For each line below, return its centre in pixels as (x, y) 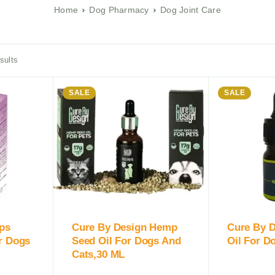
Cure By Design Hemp (125, 228)
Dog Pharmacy (119, 10)
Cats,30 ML (99, 255)
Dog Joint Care (191, 10)
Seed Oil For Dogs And (126, 241)
